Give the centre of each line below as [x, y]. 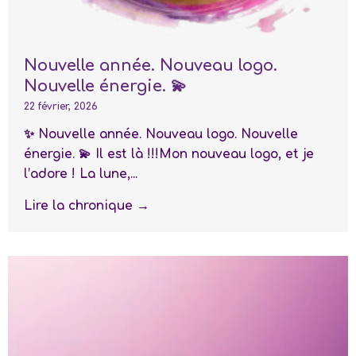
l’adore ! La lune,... [81, 174]
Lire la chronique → [87, 206]
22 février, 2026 [61, 107]
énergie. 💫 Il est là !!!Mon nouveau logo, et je [169, 155]
